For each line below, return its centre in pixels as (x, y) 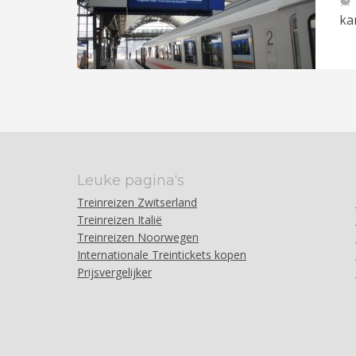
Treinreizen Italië (120, 220)
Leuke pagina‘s (131, 180)
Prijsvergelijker (114, 272)
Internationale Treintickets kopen (162, 255)
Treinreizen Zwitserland (137, 202)
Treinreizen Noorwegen (138, 237)
